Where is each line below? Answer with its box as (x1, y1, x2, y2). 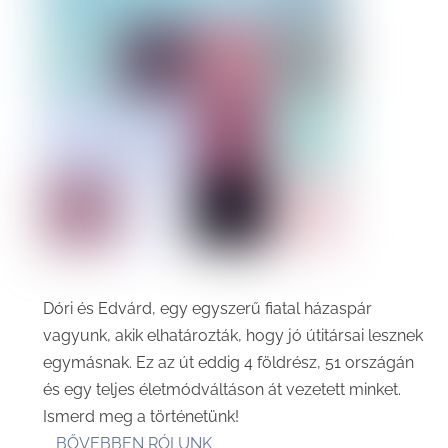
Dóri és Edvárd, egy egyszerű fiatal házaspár (42, 299, 372, 319)
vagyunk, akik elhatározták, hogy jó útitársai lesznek (42, 326, 423, 346)
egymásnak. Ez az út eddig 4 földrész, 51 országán (42, 353, 414, 373)
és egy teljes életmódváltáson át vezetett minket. (42, 380, 401, 400)
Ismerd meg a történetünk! (42, 407, 239, 427)
